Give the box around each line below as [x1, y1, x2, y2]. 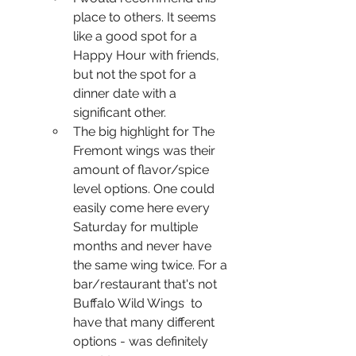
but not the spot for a [73, 66, 199, 82]
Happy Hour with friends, [73, 47, 222, 63]
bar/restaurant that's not [73, 276, 220, 292]
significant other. [73, 104, 169, 120]
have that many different [73, 314, 218, 330]
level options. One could [73, 180, 218, 196]
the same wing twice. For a [73, 257, 230, 273]
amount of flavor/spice [73, 161, 212, 177]
